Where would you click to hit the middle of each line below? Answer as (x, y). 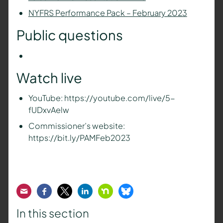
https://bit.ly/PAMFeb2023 (79, 138)
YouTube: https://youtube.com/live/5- (102, 98)
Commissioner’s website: (76, 126)
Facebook (65, 191)
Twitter (77, 191)
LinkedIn (100, 191)
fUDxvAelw (49, 110)
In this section (53, 213)
